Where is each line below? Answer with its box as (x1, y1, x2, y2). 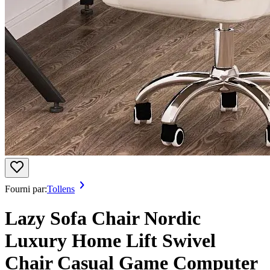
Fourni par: (5, 184, 47, 194)
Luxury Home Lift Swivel (5, 230, 216, 252)
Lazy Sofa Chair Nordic (5, 207, 201, 230)
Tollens (47, 184, 75, 194)
